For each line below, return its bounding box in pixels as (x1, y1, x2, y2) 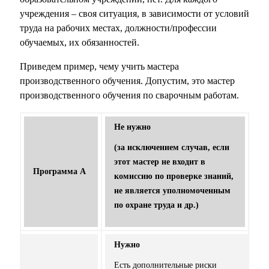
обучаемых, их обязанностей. (20, 37, 139, 48)
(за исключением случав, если (114, 143, 229, 153)
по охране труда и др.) (114, 201, 199, 210)
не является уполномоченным (114, 186, 231, 196)
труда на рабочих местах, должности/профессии (20, 23, 217, 34)
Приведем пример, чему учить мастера (20, 61, 179, 72)
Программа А (33, 167, 86, 177)
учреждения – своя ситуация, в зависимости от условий (20, 8, 249, 19)
